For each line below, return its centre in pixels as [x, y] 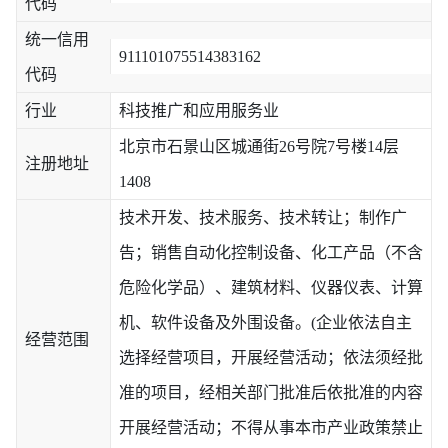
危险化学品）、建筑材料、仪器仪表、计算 [270, 287]
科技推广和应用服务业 [198, 110]
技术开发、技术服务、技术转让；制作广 [262, 217]
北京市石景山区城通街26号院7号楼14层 [258, 146]
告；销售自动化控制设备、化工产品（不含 [270, 252]
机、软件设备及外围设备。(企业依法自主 [265, 322]
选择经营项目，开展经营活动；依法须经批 [270, 357]
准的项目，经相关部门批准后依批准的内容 [270, 392]
